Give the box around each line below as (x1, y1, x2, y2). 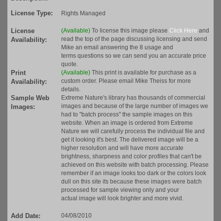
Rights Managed (61, 10, 106, 17)
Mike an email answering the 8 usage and (61, 44, 173, 51)
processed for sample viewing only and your (61, 186, 179, 194)
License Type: (11, 9, 53, 17)
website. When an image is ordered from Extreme (61, 119, 193, 127)
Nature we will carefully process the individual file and (61, 128, 205, 135)
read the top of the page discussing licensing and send (61, 36, 207, 43)
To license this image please (92, 27, 169, 35)
